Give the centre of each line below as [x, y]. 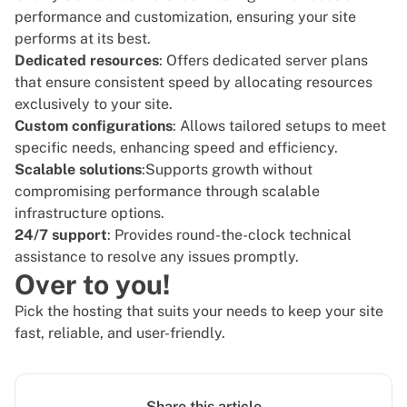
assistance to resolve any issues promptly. [157, 257]
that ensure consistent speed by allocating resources [194, 83]
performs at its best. [83, 39]
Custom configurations [94, 126]
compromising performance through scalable [167, 192]
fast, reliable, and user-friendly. [120, 333]
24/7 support [61, 235]
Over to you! [92, 285]
